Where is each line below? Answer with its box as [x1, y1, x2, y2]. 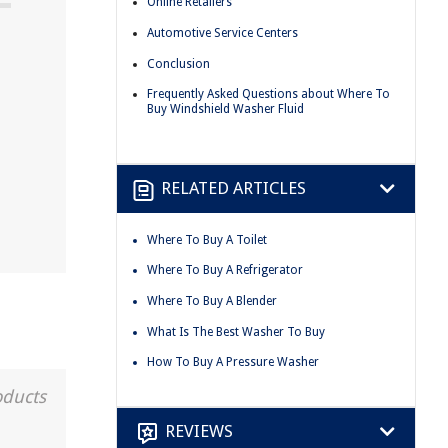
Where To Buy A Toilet [147, 232, 267, 247]
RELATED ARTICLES [161, 178, 306, 199]
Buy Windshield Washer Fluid [147, 102, 304, 117]
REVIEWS [165, 421, 233, 442]
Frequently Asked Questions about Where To [147, 87, 390, 102]
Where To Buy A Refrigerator [147, 263, 303, 278]
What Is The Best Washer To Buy [147, 324, 325, 339]
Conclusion [147, 56, 210, 71]
